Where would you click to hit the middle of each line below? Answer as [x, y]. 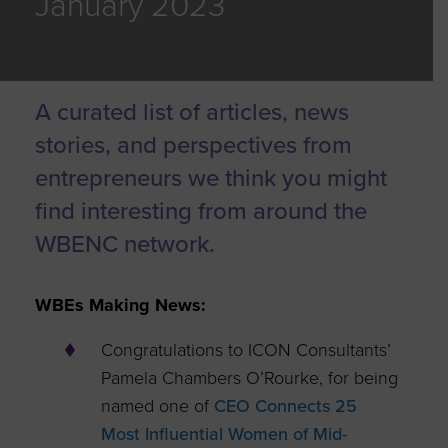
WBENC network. [124, 244]
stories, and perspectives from [193, 145]
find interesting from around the [200, 211]
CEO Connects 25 [283, 405]
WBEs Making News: [120, 304]
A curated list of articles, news [191, 112]
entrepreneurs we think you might [210, 178]
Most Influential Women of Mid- [224, 433]
